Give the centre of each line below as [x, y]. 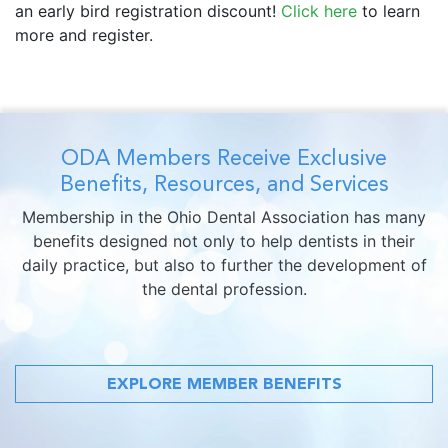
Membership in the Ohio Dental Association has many [224, 216]
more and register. [84, 34]
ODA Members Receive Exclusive [224, 157]
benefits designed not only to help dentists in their [224, 240]
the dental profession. [224, 288]
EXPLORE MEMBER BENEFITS [224, 383]
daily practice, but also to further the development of [224, 264]
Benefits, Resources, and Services [224, 183]
